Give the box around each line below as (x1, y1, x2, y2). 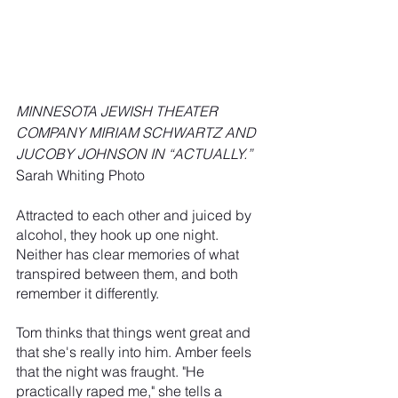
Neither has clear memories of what (16, 244, 243, 263)
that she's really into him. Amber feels (16, 342, 255, 361)
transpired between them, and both (16, 264, 242, 283)
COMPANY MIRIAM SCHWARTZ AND (16, 123, 259, 141)
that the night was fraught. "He (16, 362, 208, 380)
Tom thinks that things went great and (16, 322, 254, 341)
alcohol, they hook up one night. (16, 225, 222, 243)
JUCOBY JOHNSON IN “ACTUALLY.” (16, 144, 259, 163)
